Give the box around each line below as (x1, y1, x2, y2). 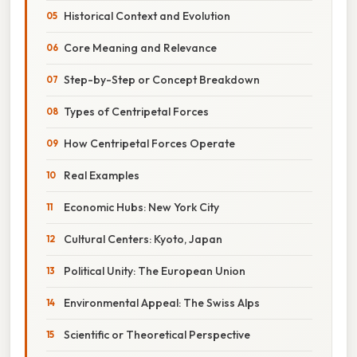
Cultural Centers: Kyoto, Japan (64, 231, 222, 246)
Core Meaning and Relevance (64, 40, 217, 55)
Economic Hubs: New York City (64, 199, 219, 214)
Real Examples (64, 167, 139, 182)
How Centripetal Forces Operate (64, 135, 235, 151)
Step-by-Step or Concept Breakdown (64, 72, 260, 87)
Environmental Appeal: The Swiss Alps (64, 295, 260, 310)
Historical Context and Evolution (64, 8, 230, 23)
